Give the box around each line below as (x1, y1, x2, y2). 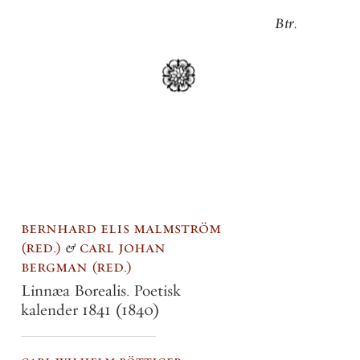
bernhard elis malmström (21, 218, 221, 238)
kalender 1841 (21, 300, 115, 320)
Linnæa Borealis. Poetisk (21, 280, 181, 301)
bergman (21, 256, 92, 276)
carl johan (80, 237, 166, 257)
